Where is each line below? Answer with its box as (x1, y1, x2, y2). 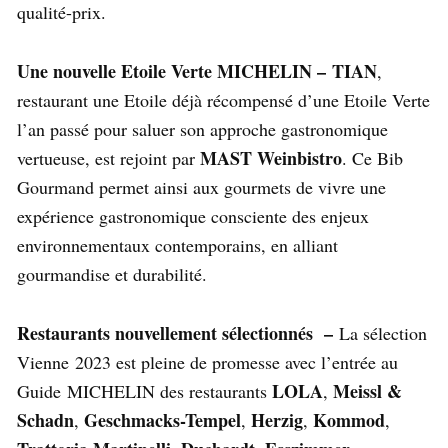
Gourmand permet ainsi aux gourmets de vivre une (17, 175, 386, 200)
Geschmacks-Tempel (84, 407, 241, 434)
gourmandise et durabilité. (17, 262, 207, 287)
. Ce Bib (342, 146, 403, 171)
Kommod (313, 407, 385, 434)
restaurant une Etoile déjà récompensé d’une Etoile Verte (17, 88, 430, 113)
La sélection (339, 321, 427, 346)
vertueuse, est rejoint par (17, 146, 200, 171)
